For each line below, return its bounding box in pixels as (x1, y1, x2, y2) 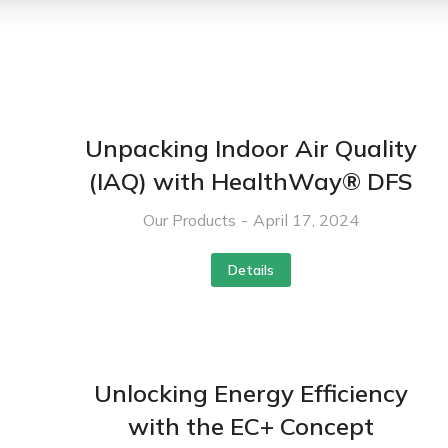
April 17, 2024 (252, 209, 359, 230)
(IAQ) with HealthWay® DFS (88, 165, 413, 196)
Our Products (142, 209, 236, 230)
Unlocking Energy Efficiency (93, 377, 408, 408)
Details (227, 260, 274, 279)
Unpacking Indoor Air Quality (84, 132, 417, 163)
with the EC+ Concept (127, 410, 374, 441)
